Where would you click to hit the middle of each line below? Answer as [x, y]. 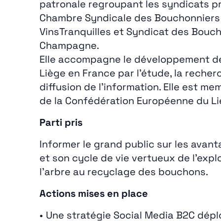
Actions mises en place [94, 193]
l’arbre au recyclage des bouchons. [124, 172]
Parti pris [61, 122]
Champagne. [69, 45]
